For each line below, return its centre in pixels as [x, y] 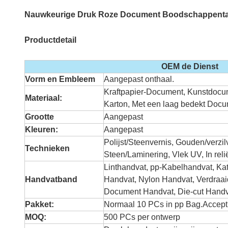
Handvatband [51, 179]
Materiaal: [44, 98]
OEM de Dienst [190, 66]
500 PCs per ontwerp [142, 217]
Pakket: [39, 204]
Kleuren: [41, 130]
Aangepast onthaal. [139, 79]
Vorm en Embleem [60, 79]
